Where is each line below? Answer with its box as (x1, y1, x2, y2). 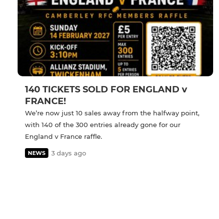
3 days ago (51, 149, 86, 157)
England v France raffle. (25, 132, 102, 141)
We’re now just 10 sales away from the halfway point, (25, 109, 199, 117)
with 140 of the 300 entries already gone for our (25, 121, 180, 129)
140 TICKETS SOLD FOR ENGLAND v (25, 84, 187, 95)
